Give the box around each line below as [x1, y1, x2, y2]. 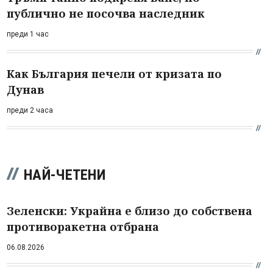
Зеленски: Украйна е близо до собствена [7, 203, 252, 218]
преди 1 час [7, 29, 49, 38]
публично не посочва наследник [7, 5, 205, 21]
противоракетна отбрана [7, 219, 159, 234]
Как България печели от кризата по [7, 66, 222, 81]
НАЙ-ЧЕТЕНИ [24, 166, 105, 183]
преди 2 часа [7, 105, 53, 115]
